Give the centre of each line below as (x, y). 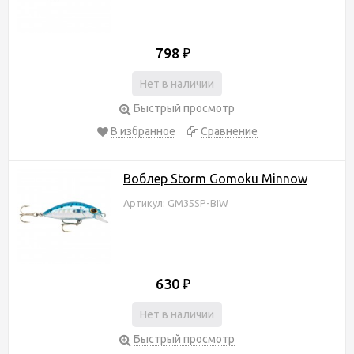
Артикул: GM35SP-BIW (176, 203)
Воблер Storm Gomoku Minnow (215, 178)
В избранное (143, 131)
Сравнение (229, 131)
